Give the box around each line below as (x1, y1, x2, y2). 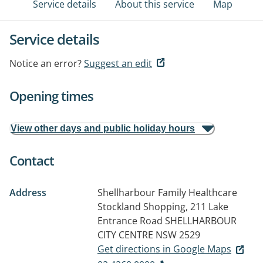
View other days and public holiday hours (11, 123, 195, 133)
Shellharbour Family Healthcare (97, 186, 237, 199)
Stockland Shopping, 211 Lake (97, 200, 228, 213)
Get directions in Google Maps (97, 242, 231, 255)
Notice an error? (9, 57, 82, 70)
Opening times (9, 87, 93, 104)
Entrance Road (97, 214, 163, 227)
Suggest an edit (84, 57, 152, 70)
